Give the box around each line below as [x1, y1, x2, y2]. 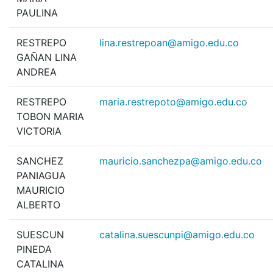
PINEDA [16, 243, 52, 256]
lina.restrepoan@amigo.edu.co [99, 37, 239, 49]
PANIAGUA [16, 169, 66, 182]
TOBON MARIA [16, 110, 84, 123]
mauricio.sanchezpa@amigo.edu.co [99, 155, 262, 168]
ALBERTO [16, 199, 60, 211]
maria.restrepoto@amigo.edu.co [99, 96, 247, 108]
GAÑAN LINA [16, 51, 77, 64]
